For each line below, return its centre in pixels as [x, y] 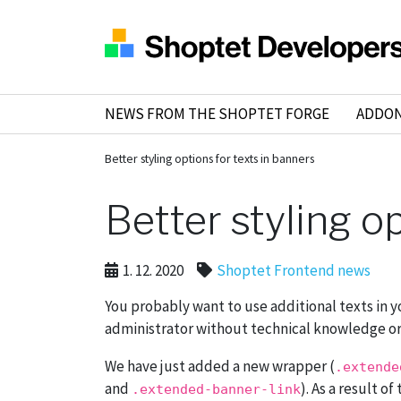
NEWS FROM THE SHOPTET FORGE [217, 114]
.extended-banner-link [216, 390]
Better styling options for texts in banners [209, 159]
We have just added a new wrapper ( [220, 367]
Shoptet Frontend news [294, 271]
